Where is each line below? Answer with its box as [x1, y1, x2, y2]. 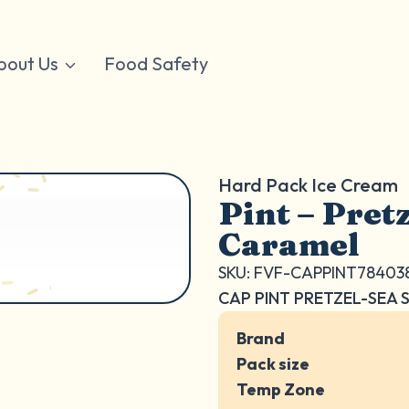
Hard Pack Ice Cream [218, 173, 398, 196]
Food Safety [104, 52, 208, 75]
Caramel [218, 225, 360, 264]
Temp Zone [236, 379, 325, 400]
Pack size [236, 353, 309, 374]
